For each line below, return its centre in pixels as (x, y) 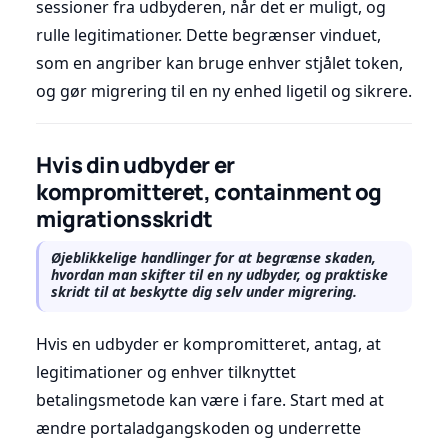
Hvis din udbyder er (135, 164)
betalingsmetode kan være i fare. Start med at (210, 399)
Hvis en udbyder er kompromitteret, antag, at (208, 343)
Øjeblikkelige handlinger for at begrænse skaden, (213, 257)
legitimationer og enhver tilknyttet (166, 371)
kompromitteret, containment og (209, 191)
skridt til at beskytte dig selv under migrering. (204, 291)
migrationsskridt (124, 218)
